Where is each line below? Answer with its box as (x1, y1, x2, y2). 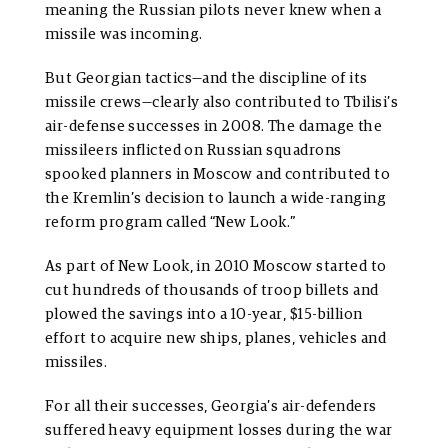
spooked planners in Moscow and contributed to (45, 166, 391, 182)
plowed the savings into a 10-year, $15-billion (45, 306, 363, 322)
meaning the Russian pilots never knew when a (45, 2, 382, 18)
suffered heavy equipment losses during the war (45, 422, 393, 438)
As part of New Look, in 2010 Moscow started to (45, 258, 387, 274)
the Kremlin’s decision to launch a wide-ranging (45, 190, 387, 206)
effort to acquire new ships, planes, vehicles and (45, 330, 387, 346)
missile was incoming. (45, 26, 203, 42)
